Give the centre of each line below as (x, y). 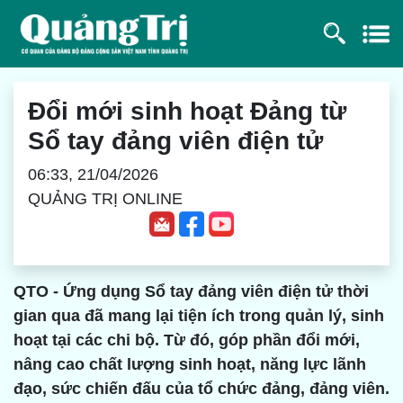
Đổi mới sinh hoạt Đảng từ (187, 111)
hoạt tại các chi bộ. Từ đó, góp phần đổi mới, (187, 340)
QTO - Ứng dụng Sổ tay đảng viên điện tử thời (191, 292)
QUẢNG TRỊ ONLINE (105, 198)
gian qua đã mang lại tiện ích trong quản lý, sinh (199, 316)
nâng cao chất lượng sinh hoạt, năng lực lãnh (190, 365)
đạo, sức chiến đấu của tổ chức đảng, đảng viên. (201, 389)
